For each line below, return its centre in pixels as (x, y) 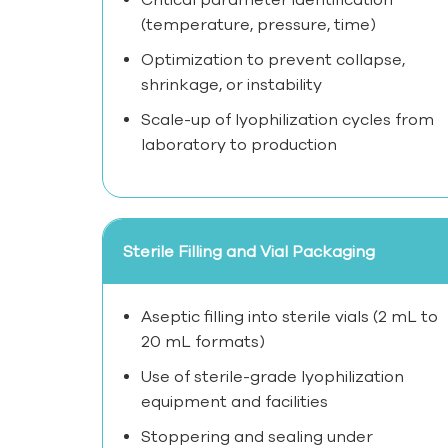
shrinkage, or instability (231, 84)
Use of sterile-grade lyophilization (272, 376)
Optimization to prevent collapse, (273, 59)
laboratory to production (239, 144)
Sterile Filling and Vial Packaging (249, 251)
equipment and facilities (234, 401)
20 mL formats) (203, 341)
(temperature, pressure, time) (258, 24)
